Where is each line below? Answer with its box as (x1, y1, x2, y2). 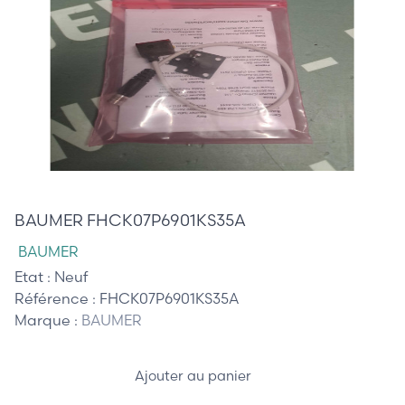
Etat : (14, 267, 54, 286)
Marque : (14, 310, 81, 329)
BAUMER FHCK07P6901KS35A (14, 209, 246, 231)
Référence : (14, 288, 99, 307)
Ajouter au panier (134, 367, 255, 385)
